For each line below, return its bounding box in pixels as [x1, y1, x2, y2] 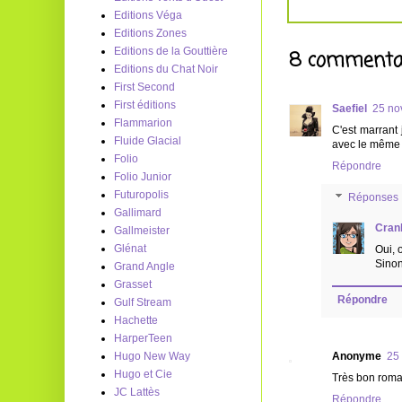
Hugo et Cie [114, 368, 172, 380]
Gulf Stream [114, 296, 171, 309]
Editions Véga [114, 9, 182, 22]
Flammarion [114, 117, 172, 129]
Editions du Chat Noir [114, 63, 218, 75]
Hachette [114, 314, 158, 327]
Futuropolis [114, 188, 169, 201]
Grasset [114, 278, 152, 291]
